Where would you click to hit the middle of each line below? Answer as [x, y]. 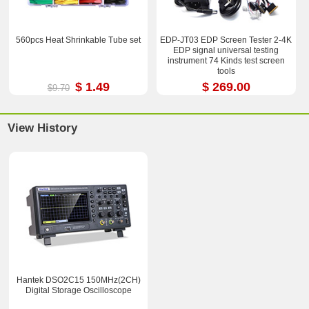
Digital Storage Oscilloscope [78, 290]
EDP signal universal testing [226, 51]
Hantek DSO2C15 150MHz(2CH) [78, 280]
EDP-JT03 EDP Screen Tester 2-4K [226, 40]
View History [43, 128]
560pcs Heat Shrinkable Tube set [79, 40]
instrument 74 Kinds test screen [226, 61]
